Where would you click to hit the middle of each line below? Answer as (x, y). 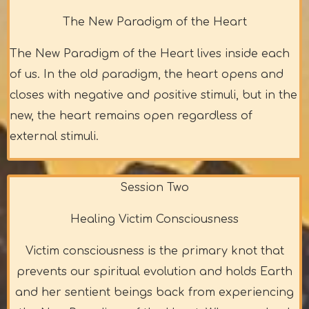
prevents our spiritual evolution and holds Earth (154, 272)
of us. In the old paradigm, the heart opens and (147, 75)
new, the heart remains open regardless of (131, 116)
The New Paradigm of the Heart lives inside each (150, 54)
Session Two (154, 188)
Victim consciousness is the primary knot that (154, 251)
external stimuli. (54, 137)
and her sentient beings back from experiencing (154, 293)
